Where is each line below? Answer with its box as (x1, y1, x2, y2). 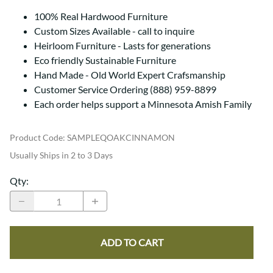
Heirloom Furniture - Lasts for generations (34, 40, 211, 52)
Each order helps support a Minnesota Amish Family (34, 98, 252, 110)
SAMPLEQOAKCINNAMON (67, 132, 175, 143)
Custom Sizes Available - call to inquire (34, 25, 194, 37)
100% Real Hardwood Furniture (34, 10, 168, 23)
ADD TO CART (100, 236, 163, 249)
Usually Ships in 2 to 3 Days (10, 150, 113, 161)
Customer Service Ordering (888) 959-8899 (34, 83, 216, 96)
